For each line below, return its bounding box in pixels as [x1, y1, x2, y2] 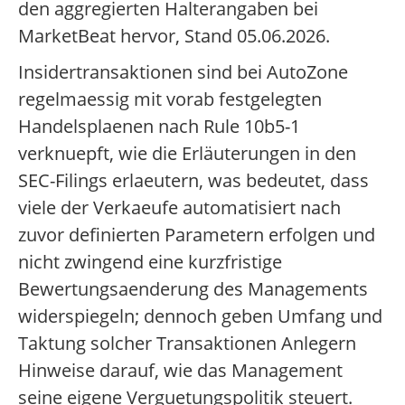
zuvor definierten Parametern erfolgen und [18, 222, 375, 248]
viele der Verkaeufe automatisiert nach [18, 195, 341, 221]
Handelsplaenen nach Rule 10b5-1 [18, 114, 300, 139]
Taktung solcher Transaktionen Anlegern [18, 331, 356, 356]
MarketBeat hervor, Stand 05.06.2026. [18, 24, 330, 49]
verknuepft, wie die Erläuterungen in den [18, 141, 356, 166]
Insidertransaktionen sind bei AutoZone [18, 60, 348, 85]
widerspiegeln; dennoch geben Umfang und [18, 304, 382, 329]
